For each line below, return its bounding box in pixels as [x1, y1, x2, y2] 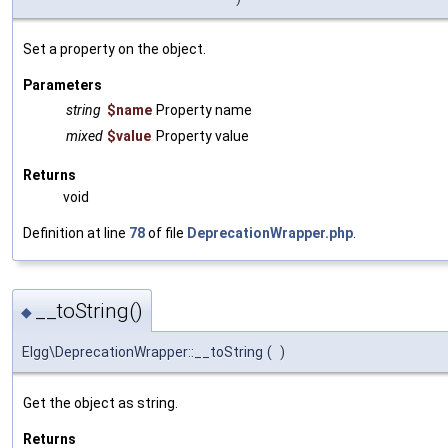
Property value [156, 128, 249, 145]
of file [145, 225, 187, 242]
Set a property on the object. [23, 41, 206, 58]
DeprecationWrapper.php [187, 225, 353, 242]
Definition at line [23, 225, 129, 242]
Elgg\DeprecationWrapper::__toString [22, 343, 263, 360]
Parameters [23, 77, 102, 94]
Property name [156, 102, 252, 119]
